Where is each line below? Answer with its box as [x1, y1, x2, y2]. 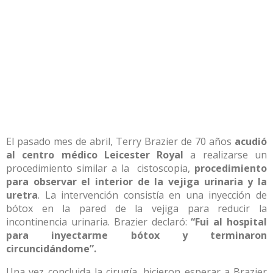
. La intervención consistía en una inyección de [38, 188, 267, 202]
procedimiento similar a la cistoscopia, [6, 161, 194, 175]
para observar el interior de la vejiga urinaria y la [6, 175, 267, 189]
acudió [235, 135, 267, 149]
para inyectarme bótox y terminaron [6, 229, 267, 243]
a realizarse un [183, 148, 268, 162]
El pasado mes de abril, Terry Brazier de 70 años [6, 135, 235, 149]
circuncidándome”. [6, 242, 96, 256]
